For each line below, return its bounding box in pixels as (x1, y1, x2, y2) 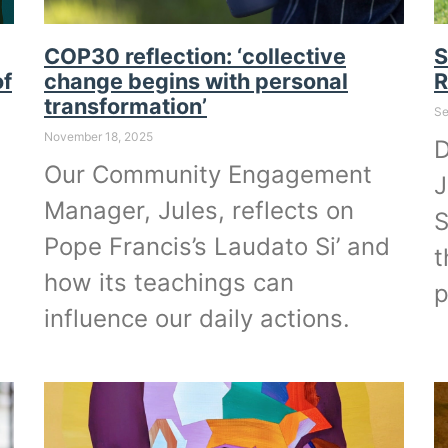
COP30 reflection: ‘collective (44, 42, 346, 69)
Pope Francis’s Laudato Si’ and (44, 231, 390, 261)
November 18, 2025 (44, 128, 153, 144)
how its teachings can (44, 267, 294, 297)
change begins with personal (44, 67, 348, 94)
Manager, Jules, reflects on (44, 195, 354, 225)
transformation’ (44, 92, 207, 119)
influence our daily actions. (44, 303, 350, 333)
